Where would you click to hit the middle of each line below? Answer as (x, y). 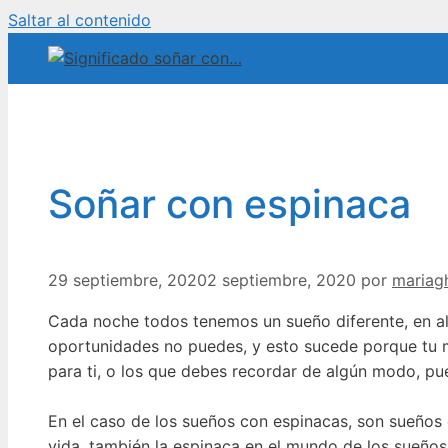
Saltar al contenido (79, 20)
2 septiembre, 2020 (281, 279)
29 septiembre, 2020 (127, 279)
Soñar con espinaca (229, 204)
